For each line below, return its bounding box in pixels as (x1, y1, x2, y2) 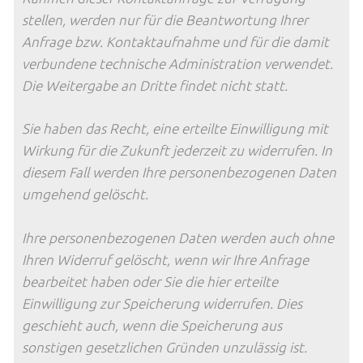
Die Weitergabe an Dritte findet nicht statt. (22, 75, 288, 94)
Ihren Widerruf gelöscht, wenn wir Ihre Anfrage (22, 250, 309, 268)
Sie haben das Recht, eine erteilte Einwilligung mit (22, 119, 328, 138)
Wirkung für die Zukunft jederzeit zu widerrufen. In (22, 141, 332, 160)
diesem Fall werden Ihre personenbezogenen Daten (22, 163, 336, 181)
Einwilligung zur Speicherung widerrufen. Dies (22, 293, 302, 312)
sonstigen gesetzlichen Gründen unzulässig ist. (22, 337, 307, 356)
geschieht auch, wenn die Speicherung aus (22, 315, 282, 334)
